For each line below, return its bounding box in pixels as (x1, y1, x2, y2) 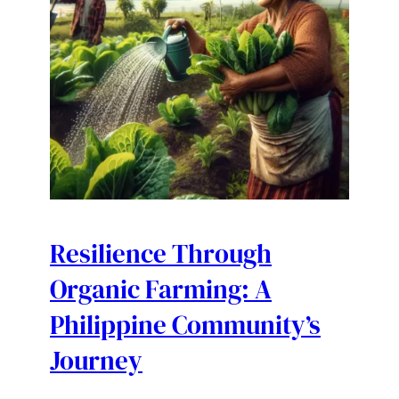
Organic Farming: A (50, 271, 272, 307)
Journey (50, 342, 142, 379)
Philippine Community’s (50, 306, 321, 343)
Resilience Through (50, 235, 272, 272)
